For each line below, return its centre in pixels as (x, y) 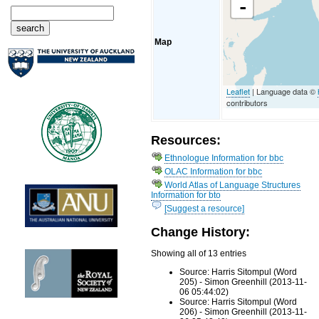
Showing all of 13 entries (199, 254)
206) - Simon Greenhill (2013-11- (244, 312)
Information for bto (186, 195)
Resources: (186, 140)
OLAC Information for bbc (214, 171)
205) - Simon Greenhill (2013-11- (244, 282)
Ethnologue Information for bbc (224, 158)
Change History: (201, 232)
